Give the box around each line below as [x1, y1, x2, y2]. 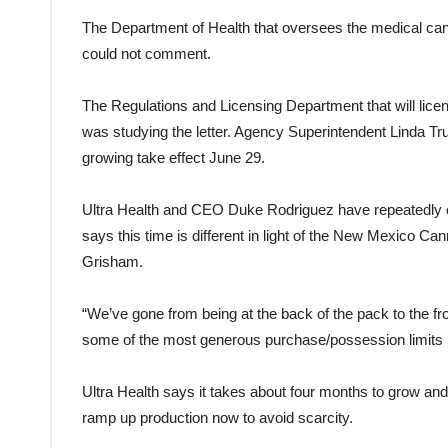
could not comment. [82, 44, 211, 62]
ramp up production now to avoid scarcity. [82, 408, 353, 426]
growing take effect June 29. [82, 148, 265, 166]
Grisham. [82, 252, 143, 270]
